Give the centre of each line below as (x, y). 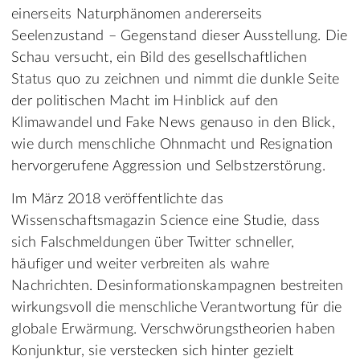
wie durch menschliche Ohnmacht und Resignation (172, 145)
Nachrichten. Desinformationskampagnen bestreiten (177, 286)
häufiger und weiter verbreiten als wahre (140, 265)
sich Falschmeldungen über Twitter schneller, (153, 243)
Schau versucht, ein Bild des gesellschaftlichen (159, 58)
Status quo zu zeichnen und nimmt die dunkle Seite (176, 80)
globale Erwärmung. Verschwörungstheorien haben (174, 330)
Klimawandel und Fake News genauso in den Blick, (173, 123)
